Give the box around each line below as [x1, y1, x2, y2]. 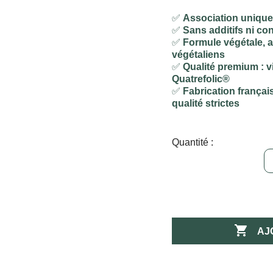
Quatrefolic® [172, 73, 230, 84]
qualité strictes [172, 97, 240, 108]
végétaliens [172, 49, 225, 60]
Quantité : [172, 136, 214, 147]
